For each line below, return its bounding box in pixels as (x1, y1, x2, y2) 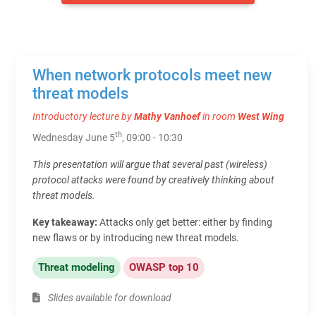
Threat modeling (38, 260, 115, 274)
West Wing (238, 110, 284, 122)
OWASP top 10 (129, 260, 199, 274)
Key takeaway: (32, 216, 99, 228)
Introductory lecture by (32, 110, 134, 122)
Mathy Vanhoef (134, 110, 200, 122)
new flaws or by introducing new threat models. (32, 231, 239, 243)
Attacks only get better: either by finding (99, 216, 272, 228)
